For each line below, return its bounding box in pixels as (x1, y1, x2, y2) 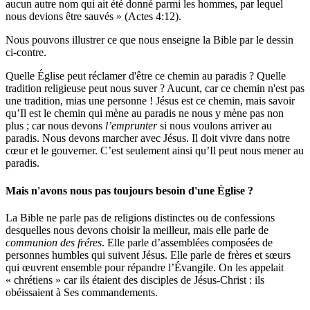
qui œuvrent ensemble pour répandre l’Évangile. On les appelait (6, 261, 284, 273)
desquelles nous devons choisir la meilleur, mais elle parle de (6, 224, 268, 236)
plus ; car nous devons (6, 120, 105, 132)
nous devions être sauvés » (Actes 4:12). (6, 10, 181, 23)
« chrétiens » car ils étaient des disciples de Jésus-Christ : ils (6, 273, 264, 286)
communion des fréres (6, 236, 102, 248)
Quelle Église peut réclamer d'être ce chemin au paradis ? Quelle (6, 70, 286, 82)
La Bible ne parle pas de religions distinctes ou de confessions (6, 211, 275, 224)
